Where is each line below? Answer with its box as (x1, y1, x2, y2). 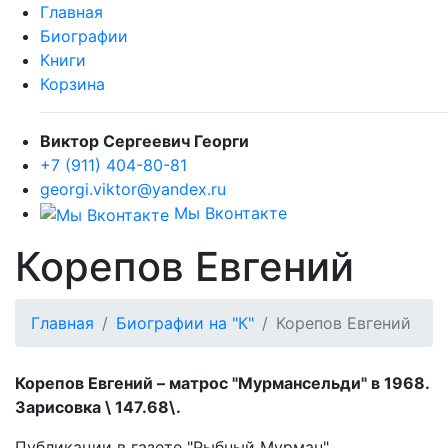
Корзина (40, 74, 105, 94)
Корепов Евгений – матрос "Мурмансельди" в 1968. (15, 372, 429, 393)
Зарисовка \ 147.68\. (15, 396, 181, 417)
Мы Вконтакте (169, 203, 287, 223)
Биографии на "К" (116, 312, 254, 333)
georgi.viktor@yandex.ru (40, 179, 226, 199)
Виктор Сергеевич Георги (40, 131, 249, 151)
